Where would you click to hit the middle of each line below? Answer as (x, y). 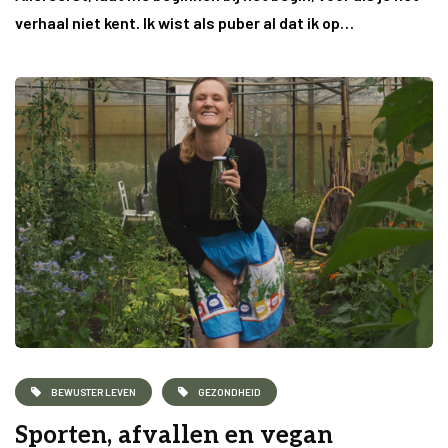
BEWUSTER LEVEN (93, 391)
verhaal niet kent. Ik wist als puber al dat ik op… (184, 23)
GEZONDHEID (229, 391)
